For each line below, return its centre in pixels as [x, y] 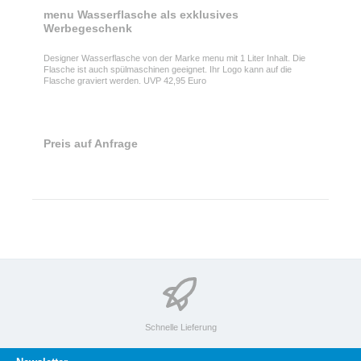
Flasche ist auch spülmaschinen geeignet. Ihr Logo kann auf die [167, 70]
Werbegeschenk [87, 28]
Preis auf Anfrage [90, 144]
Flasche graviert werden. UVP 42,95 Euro [124, 81]
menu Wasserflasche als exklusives [141, 15]
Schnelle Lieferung [180, 327]
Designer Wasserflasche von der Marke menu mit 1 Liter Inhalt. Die [174, 58]
